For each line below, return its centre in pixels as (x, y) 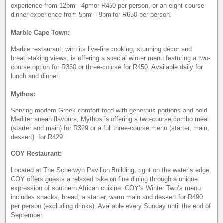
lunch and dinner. (36, 76)
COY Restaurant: (37, 153)
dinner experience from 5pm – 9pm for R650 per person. (92, 14)
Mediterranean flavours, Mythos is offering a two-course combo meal (110, 119)
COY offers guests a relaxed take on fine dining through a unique (105, 179)
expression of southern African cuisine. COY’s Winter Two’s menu (106, 188)
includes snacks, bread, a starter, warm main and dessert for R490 (107, 197)
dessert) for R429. (38, 137)
